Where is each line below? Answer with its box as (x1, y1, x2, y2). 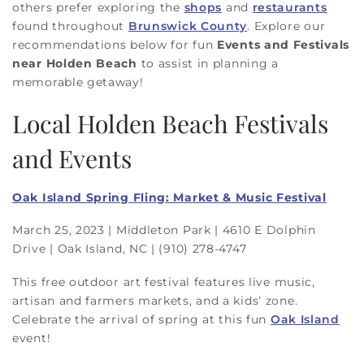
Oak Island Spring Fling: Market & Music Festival (12, 189, 327, 205)
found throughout (12, 19, 128, 33)
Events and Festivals (217, 37, 349, 52)
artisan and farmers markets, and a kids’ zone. (12, 292, 298, 308)
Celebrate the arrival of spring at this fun (12, 311, 271, 327)
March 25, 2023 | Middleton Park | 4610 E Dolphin (12, 223, 316, 237)
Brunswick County (128, 19, 248, 33)
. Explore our (247, 19, 326, 33)
